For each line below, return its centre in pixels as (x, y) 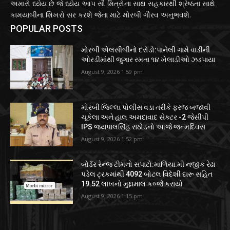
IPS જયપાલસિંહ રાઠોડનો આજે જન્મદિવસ (143, 127)
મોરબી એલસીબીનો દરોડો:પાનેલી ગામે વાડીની (146, 50)
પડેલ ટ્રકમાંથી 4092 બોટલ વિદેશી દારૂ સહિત (147, 174)
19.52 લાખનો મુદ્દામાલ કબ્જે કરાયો (132, 184)
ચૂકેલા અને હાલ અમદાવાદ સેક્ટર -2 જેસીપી (145, 117)
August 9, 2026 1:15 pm (112, 196)
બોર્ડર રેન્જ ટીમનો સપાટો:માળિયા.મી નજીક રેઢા (148, 165)
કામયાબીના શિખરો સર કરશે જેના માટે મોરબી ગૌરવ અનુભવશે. (101, 15)
